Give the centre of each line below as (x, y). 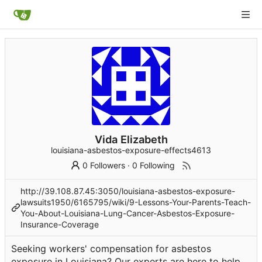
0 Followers (104, 166)
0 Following (154, 166)
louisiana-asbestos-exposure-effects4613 (131, 150)
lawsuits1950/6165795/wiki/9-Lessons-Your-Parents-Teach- (136, 202)
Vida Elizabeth (131, 139)
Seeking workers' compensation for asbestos (111, 249)
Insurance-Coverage (60, 225)
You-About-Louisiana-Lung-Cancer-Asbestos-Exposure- (127, 213)
